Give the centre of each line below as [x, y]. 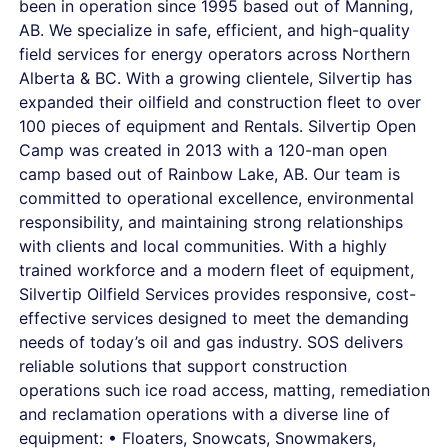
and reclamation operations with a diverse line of [204, 414]
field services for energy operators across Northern [214, 54]
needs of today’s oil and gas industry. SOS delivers [211, 342]
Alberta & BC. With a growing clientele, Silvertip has [215, 78]
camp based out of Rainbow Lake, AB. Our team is [209, 174]
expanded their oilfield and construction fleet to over [220, 102]
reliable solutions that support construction [183, 366]
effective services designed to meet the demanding [214, 318]
